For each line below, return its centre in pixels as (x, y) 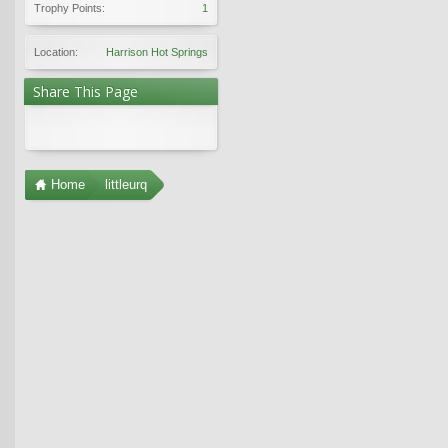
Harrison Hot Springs (157, 51)
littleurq (126, 184)
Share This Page (85, 91)
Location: (56, 51)
